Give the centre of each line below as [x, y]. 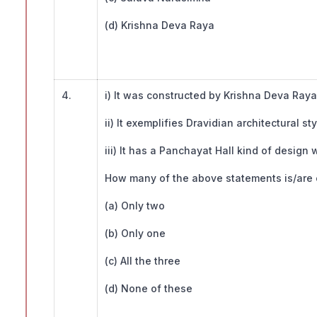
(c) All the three [143, 261]
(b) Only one [135, 234]
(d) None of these [149, 289]
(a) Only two [135, 206]
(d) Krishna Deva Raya [160, 25]
